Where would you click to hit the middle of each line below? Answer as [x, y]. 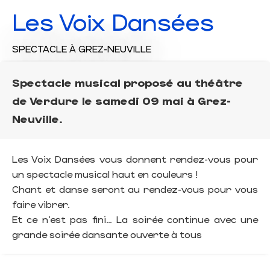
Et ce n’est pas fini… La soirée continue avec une [135, 219]
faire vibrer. [41, 204]
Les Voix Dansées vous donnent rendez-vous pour [135, 159]
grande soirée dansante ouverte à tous [107, 234]
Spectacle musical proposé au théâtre [127, 83]
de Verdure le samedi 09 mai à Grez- [121, 101]
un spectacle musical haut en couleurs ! [105, 174]
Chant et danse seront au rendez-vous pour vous [135, 189]
